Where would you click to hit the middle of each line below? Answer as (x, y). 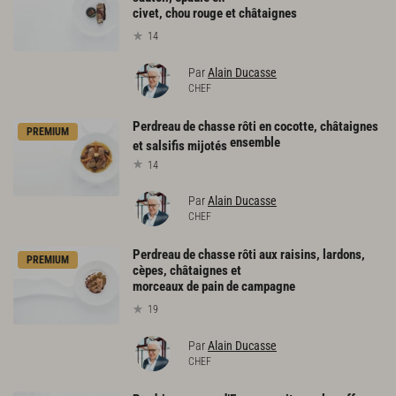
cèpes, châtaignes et (187, 271)
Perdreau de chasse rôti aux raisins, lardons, (249, 255)
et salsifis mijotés (181, 145)
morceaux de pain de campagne (214, 287)
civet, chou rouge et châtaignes (215, 13)
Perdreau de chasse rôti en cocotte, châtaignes (255, 126)
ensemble (255, 142)
